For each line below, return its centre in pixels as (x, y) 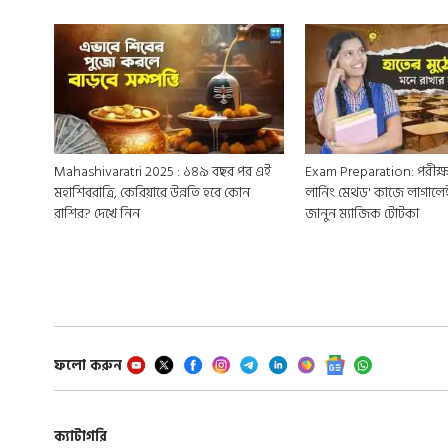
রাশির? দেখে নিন (96, 213)
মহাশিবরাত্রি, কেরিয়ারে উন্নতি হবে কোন (86, 192)
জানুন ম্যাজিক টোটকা (362, 213)
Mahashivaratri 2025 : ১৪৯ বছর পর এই (162, 171)
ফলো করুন (87, 365)
